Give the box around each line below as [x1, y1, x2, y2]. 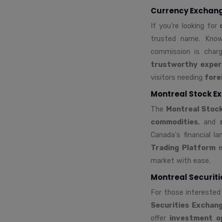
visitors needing [151, 72, 205, 82]
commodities [151, 117, 198, 126]
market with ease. [151, 156, 211, 165]
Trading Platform [151, 143, 216, 152]
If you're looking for [151, 21, 220, 30]
